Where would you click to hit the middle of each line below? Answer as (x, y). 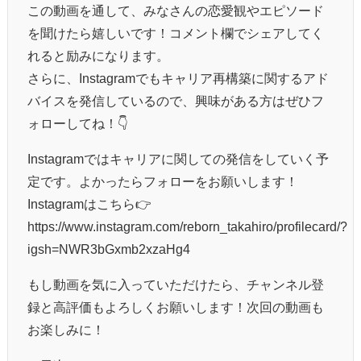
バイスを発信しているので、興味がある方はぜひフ (176, 101)
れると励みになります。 (98, 56)
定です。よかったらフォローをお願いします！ (163, 182)
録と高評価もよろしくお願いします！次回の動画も (176, 307)
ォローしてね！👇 (78, 124)
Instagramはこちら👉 (89, 204)
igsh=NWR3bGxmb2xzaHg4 (109, 249)
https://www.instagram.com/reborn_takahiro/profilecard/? (187, 227)
